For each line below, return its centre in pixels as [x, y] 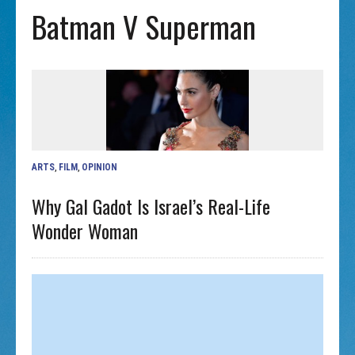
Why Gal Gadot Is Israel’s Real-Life [151, 206]
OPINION [100, 167]
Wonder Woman [85, 230]
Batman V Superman [144, 27]
